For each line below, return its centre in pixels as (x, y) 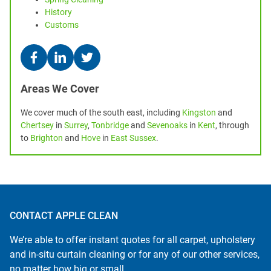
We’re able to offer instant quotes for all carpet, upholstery (132, 240)
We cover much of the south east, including (101, 113)
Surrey (76, 125)
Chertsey (37, 125)
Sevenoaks (167, 125)
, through (232, 125)
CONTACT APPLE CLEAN (64, 216)
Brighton (47, 138)
